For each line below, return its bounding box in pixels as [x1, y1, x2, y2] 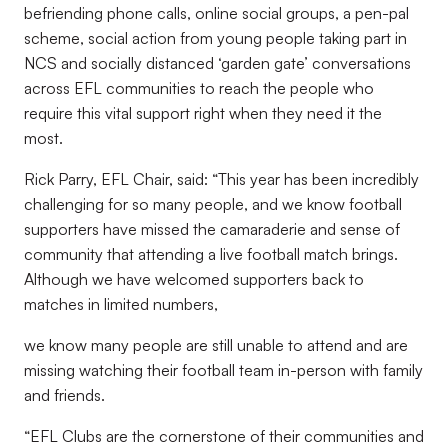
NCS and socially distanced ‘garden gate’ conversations [24, 53, 411, 73]
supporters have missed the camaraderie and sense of [24, 219, 400, 239]
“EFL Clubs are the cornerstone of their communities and [24, 426, 424, 446]
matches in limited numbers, [24, 294, 218, 314]
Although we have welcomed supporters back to [24, 269, 364, 289]
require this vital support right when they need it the [24, 103, 382, 123]
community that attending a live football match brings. [24, 244, 398, 264]
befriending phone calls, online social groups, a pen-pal [24, 3, 409, 23]
